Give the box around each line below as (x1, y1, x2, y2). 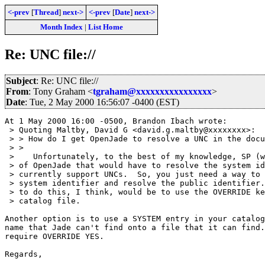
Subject (6, 75, 36, 86)
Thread (34, 8, 59, 17)
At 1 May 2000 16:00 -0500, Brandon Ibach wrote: (5, 116, 227, 125)
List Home (88, 22, 123, 31)
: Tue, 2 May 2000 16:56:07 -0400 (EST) (25, 96, 179, 107)
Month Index (40, 22, 83, 31)
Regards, (5, 249, 43, 258)
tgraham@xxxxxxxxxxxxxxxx (93, 86, 212, 96)
